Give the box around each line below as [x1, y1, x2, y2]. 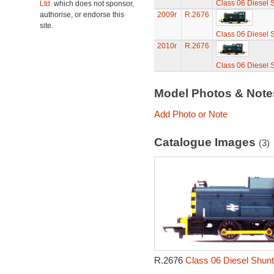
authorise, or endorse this [40, 10, 124, 19]
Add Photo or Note [154, 109, 228, 119]
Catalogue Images [154, 136, 259, 149]
